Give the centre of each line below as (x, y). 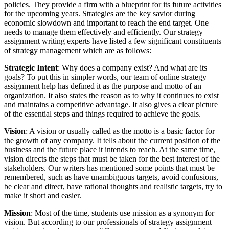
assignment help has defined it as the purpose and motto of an (103, 86)
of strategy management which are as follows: (78, 51)
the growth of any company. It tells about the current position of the (112, 141)
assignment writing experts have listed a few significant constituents (113, 41)
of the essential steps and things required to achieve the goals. (102, 114)
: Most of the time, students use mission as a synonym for (122, 213)
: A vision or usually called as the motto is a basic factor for (120, 131)
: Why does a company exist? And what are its (132, 68)
